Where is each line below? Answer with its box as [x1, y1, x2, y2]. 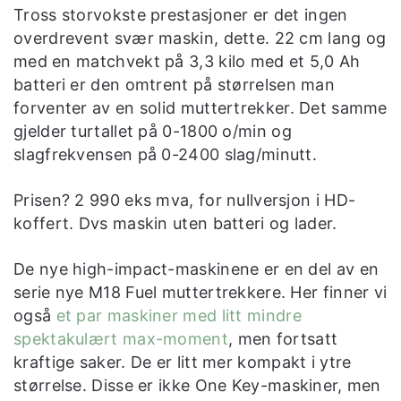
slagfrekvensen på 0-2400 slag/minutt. [13, 144, 318, 164]
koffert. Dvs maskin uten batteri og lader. [13, 213, 337, 233]
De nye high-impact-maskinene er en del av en [13, 259, 380, 278]
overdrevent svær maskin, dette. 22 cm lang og [13, 28, 387, 47]
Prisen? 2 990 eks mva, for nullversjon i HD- [13, 190, 356, 209]
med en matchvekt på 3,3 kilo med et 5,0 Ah [13, 51, 361, 71]
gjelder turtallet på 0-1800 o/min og [13, 121, 292, 141]
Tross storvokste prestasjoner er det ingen [13, 4, 348, 24]
